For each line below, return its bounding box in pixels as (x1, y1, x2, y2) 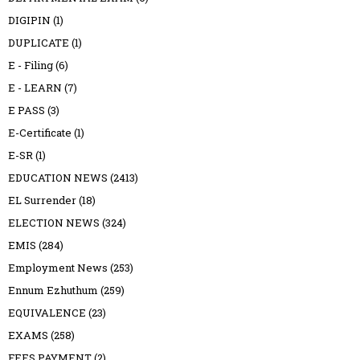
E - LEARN (8, 80, 62, 95)
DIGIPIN (8, 12, 51, 27)
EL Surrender (8, 192, 76, 207)
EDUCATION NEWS (8, 170, 108, 185)
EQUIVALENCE (8, 305, 86, 320)
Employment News (8, 260, 108, 275)
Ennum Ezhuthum (8, 282, 98, 297)
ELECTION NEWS (8, 215, 100, 230)
